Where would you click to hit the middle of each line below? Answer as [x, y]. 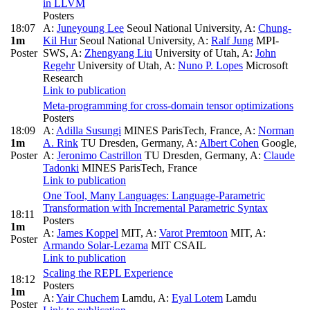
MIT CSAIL [177, 246]
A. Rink [61, 143]
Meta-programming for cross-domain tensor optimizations [168, 106]
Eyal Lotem [197, 298]
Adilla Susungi [89, 131]
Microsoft [265, 66]
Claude [279, 156]
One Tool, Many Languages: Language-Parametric [154, 196]
